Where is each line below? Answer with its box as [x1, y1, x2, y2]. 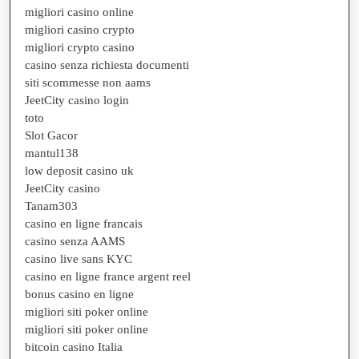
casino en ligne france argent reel [25, 269, 191, 283]
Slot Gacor [25, 128, 78, 142]
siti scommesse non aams [25, 75, 151, 89]
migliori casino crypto [25, 22, 135, 36]
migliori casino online [25, 5, 134, 18]
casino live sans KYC [25, 252, 132, 265]
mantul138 [25, 146, 79, 159]
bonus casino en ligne [25, 287, 134, 301]
